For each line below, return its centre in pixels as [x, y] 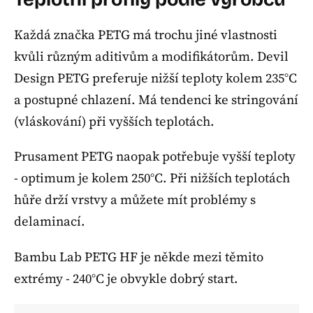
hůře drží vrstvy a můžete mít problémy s [135, 200]
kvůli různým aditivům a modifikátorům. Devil [151, 56]
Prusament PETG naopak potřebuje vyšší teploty [155, 156]
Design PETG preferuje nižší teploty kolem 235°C [155, 78]
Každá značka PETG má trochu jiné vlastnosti [146, 34]
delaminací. [50, 221]
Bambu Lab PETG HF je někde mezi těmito [139, 256]
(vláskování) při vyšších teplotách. [114, 121]
